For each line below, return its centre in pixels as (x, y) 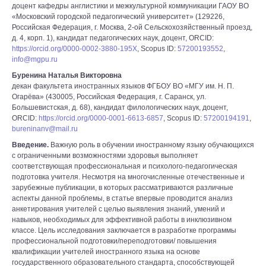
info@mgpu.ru (35, 59)
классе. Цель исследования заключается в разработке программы (124, 230)
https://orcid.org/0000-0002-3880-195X (75, 49)
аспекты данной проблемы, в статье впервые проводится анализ (122, 198)
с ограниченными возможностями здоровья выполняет (105, 156)
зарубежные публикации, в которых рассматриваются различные (123, 188)
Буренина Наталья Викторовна (67, 75)
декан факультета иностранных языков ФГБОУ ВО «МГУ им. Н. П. (123, 86)
